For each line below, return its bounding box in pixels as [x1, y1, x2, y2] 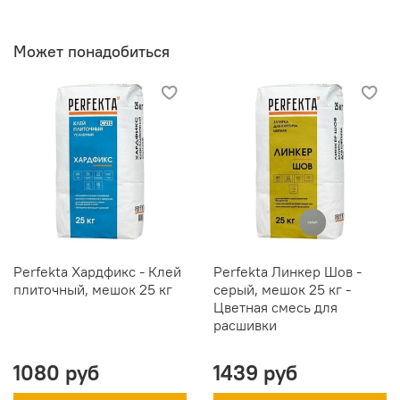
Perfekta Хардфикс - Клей [13, 262, 181, 280]
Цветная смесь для [213, 297, 337, 316]
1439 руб [213, 358, 297, 386]
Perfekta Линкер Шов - [213, 262, 362, 280]
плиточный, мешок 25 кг [13, 279, 172, 298]
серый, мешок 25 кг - [213, 279, 351, 298]
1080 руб [13, 358, 99, 386]
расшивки [213, 315, 277, 334]
